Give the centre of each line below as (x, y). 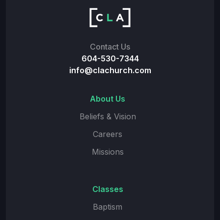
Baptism (108, 207)
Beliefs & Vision (108, 117)
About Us (108, 99)
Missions (108, 152)
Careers (108, 134)
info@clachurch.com (110, 70)
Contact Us (110, 47)
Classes (108, 189)
